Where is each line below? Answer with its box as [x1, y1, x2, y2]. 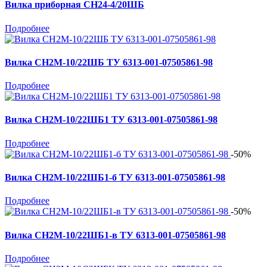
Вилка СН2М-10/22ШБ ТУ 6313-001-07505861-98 [5, 57, 213, 67]
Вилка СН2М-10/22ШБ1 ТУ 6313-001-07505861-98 [5, 114, 218, 125]
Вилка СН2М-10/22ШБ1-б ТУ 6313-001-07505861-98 [5, 172, 225, 182]
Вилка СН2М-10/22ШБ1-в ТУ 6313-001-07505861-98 [5, 229, 226, 240]
